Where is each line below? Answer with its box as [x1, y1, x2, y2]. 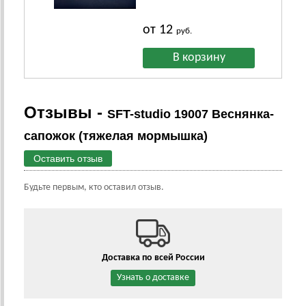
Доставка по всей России [101, 253, 205, 264]
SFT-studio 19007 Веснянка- [107, 107, 274, 122]
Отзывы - [24, 103, 107, 122]
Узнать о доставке [117, 273, 189, 283]
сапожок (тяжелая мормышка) [24, 129, 208, 143]
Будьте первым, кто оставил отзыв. [24, 182, 164, 193]
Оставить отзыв [33, 153, 102, 165]
